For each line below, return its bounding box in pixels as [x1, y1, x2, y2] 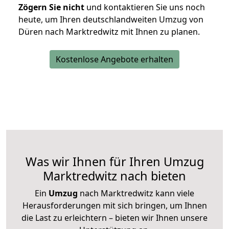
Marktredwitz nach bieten [43, 168, 186, 185]
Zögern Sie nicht [18, 2, 84, 13]
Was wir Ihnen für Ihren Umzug [25, 153, 204, 170]
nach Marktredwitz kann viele [78, 188, 194, 199]
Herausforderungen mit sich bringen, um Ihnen [22, 200, 207, 212]
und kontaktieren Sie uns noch [84, 2, 205, 13]
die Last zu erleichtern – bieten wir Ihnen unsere [21, 212, 208, 224]
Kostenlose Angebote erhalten [56, 54, 173, 65]
